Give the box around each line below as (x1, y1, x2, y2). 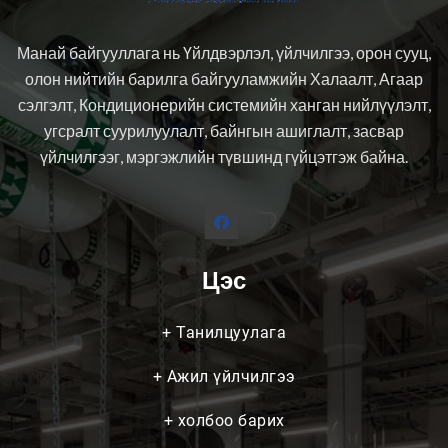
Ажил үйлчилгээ (162, 367, 296, 387)
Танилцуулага (171, 323, 286, 343)
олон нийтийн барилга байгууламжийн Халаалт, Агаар (25, 69, 423, 89)
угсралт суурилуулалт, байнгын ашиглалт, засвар (44, 121, 404, 141)
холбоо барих (173, 411, 285, 431)
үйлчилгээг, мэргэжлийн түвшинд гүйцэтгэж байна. (40, 147, 408, 167)
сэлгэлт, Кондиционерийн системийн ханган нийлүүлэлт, (17, 95, 431, 115)
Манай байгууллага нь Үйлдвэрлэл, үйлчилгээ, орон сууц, (17, 43, 431, 63)
